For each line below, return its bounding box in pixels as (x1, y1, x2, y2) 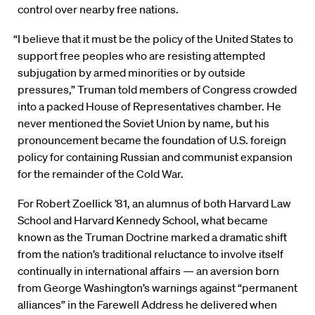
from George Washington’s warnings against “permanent (18, 281, 297, 295)
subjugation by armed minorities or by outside (18, 65, 245, 80)
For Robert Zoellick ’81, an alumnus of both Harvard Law (18, 196, 291, 211)
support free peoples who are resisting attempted (18, 49, 265, 63)
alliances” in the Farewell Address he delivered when (18, 297, 277, 312)
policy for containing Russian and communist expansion (18, 150, 292, 165)
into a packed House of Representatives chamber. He (18, 99, 281, 114)
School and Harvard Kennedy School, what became (18, 213, 268, 228)
